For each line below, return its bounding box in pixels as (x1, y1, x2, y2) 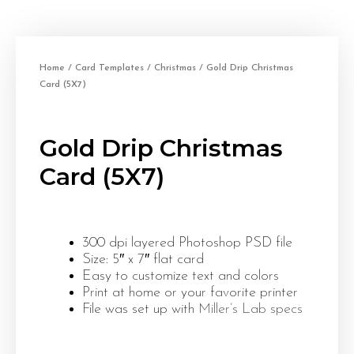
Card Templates (75, 63, 144, 73)
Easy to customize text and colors (82, 269, 279, 284)
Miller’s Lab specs (198, 302, 303, 317)
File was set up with (82, 302, 198, 317)
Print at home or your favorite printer (82, 285, 298, 300)
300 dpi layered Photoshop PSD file (82, 235, 292, 250)
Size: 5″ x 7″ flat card (82, 252, 204, 267)
